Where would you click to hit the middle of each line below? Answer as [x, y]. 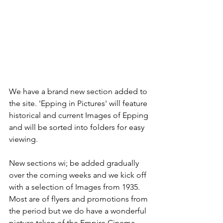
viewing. [24, 139]
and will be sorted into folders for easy [78, 127]
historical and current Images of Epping [80, 115]
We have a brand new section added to [79, 91]
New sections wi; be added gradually [75, 163]
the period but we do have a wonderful [79, 211]
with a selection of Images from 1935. [75, 187]
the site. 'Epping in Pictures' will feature [79, 103]
